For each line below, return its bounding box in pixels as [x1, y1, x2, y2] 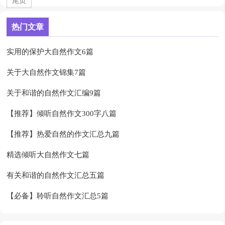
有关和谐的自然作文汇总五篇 [7, 171, 105, 180]
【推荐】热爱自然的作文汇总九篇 [7, 130, 120, 139]
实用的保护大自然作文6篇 [7, 48, 94, 56]
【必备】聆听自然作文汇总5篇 [7, 192, 109, 200]
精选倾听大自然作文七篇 [7, 151, 90, 159]
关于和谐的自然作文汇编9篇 [7, 89, 101, 97]
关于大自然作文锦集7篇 [7, 68, 86, 77]
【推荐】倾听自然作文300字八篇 [7, 109, 117, 118]
